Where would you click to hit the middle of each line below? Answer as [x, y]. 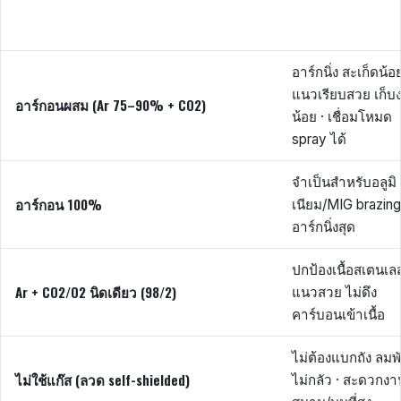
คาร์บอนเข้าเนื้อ [338, 315]
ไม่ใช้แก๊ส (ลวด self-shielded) [102, 380]
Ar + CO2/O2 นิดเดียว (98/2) [96, 292]
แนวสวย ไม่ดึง [334, 293]
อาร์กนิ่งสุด [324, 227]
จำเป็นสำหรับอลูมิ [344, 183]
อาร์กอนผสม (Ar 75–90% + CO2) [111, 105]
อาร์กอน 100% [59, 205]
